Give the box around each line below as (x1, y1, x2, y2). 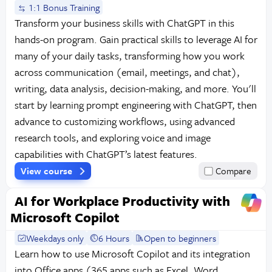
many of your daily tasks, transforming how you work (14, 48, 245, 64)
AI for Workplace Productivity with (14, 191, 230, 211)
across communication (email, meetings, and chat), (14, 64, 240, 80)
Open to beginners (144, 231, 217, 245)
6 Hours (98, 231, 130, 245)
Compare (216, 164, 252, 178)
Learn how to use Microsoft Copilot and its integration (14, 245, 250, 261)
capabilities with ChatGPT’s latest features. (14, 146, 197, 162)
